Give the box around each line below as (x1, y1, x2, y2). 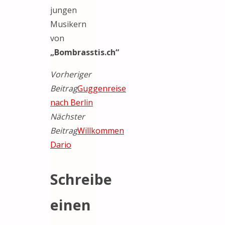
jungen (50, 4, 77, 16)
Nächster (50, 110, 85, 122)
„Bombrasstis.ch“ (50, 46, 119, 58)
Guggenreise (77, 82, 126, 94)
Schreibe (50, 169, 112, 189)
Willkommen (77, 125, 124, 136)
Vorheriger (50, 68, 91, 80)
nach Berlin (50, 96, 93, 108)
